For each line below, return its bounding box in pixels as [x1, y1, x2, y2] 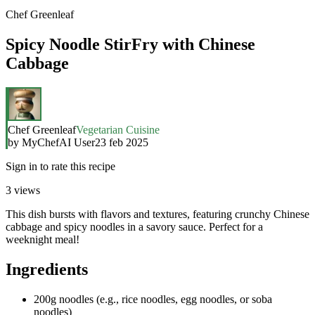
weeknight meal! [6, 233, 79, 245]
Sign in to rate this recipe [6, 160, 115, 172]
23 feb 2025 [95, 136, 148, 148]
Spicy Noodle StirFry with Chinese [6, 34, 255, 53]
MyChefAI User [22, 136, 95, 148]
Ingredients [6, 259, 88, 278]
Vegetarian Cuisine [76, 123, 160, 136]
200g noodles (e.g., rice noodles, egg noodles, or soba [34, 292, 272, 305]
